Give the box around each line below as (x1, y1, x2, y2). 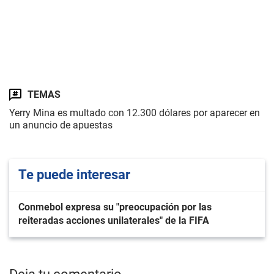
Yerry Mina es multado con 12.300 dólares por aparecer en (9, 107, 260, 119)
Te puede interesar (18, 167, 130, 182)
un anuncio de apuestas (9, 119, 113, 131)
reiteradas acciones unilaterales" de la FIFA (18, 215, 209, 226)
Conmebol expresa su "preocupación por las (18, 201, 212, 213)
